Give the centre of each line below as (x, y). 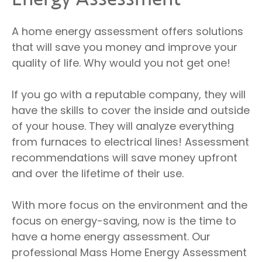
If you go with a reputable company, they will (129, 94)
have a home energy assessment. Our (111, 236)
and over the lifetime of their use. (98, 173)
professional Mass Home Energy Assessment (129, 252)
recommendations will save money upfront (125, 157)
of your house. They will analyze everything (123, 126)
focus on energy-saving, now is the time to (124, 220)
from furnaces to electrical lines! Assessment (130, 142)
